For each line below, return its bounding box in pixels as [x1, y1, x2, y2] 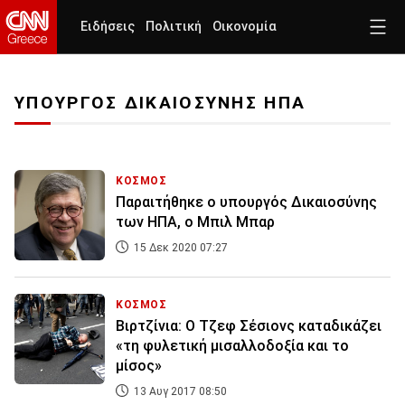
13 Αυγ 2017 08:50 [131, 385, 227, 399]
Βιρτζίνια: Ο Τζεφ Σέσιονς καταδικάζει [116, 317, 381, 335]
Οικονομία [212, 19, 277, 34]
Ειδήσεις [80, 19, 135, 34]
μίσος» [116, 357, 162, 375]
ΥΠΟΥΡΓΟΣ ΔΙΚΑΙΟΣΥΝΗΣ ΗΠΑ [14, 92, 306, 114]
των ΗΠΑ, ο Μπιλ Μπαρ [116, 213, 275, 231]
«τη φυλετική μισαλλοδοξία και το [116, 337, 349, 355]
